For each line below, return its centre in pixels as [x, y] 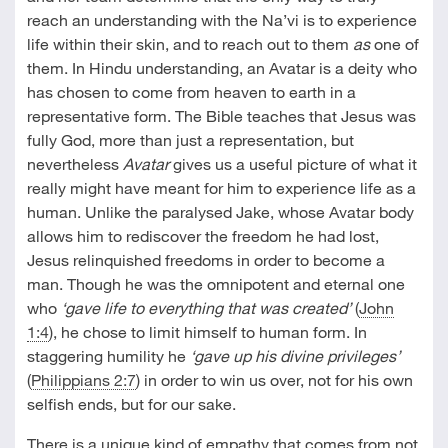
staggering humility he [108, 355]
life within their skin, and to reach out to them [189, 43]
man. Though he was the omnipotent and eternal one [215, 283]
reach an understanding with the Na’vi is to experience [221, 19]
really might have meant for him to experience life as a [221, 187]
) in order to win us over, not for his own [274, 379]
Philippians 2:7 [83, 379]
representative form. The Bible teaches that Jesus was [221, 115]
